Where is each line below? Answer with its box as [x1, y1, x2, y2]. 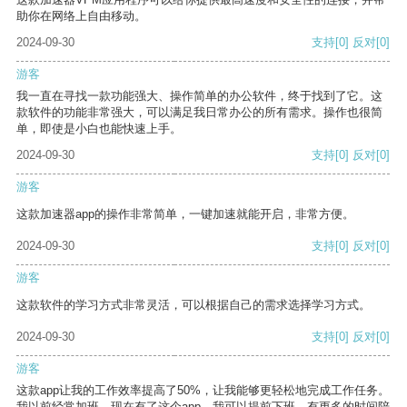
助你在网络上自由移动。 [16, 9, 146, 24]
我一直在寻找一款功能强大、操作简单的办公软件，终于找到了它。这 [16, 89, 382, 104]
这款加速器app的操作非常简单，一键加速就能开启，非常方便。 [16, 207, 354, 222]
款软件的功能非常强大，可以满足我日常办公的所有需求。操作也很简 [16, 105, 382, 120]
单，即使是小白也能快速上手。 [16, 122, 182, 136]
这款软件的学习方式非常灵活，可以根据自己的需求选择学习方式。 [16, 298, 371, 313]
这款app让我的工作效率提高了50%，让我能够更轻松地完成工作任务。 [16, 383, 390, 398]
